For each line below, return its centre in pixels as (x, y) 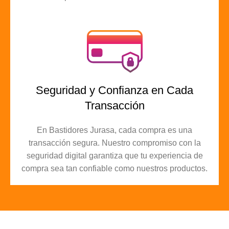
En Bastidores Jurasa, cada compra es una (114, 130)
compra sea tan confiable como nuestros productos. (114, 168)
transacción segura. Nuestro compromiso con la (114, 143)
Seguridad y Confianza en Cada (114, 90)
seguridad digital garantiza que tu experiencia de (114, 155)
